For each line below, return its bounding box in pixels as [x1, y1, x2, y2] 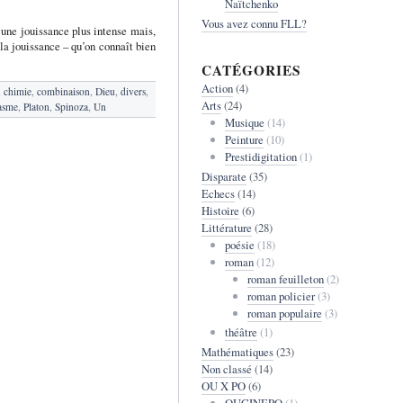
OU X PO [201, 377, 246, 394]
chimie [3, 85, 31, 99]
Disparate [201, 167, 246, 184]
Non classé [201, 360, 252, 377]
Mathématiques [201, 343, 273, 360]
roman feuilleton [247, 270, 325, 287]
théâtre [224, 324, 257, 341]
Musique [224, 114, 264, 131]
